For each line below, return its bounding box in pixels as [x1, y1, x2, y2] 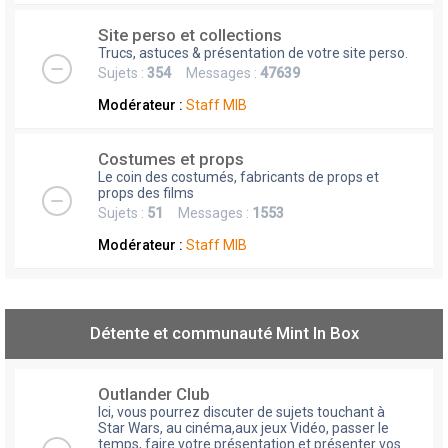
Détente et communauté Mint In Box [89, 323, 359, 344]
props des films [98, 185, 194, 202]
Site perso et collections [98, 25, 282, 46]
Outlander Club [98, 384, 210, 405]
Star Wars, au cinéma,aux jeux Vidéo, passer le [98, 420, 389, 437]
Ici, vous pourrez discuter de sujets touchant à [98, 404, 385, 421]
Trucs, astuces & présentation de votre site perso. [98, 45, 408, 62]
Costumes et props [98, 149, 244, 170]
